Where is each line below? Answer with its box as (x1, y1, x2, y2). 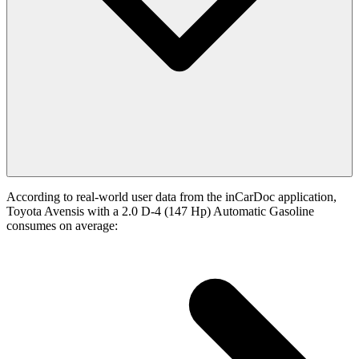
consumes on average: (6, 219, 118, 233)
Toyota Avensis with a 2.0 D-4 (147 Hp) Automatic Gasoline (6, 204, 314, 219)
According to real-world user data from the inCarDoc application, (6, 190, 337, 204)
